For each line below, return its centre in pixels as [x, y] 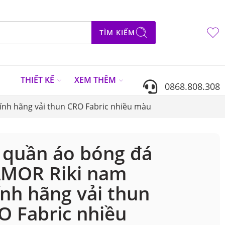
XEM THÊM [95, 80]
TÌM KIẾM [117, 32]
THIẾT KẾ [37, 80]
